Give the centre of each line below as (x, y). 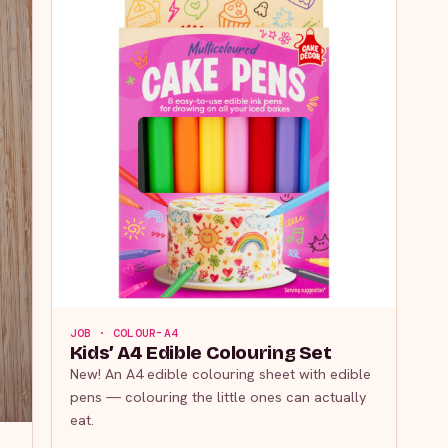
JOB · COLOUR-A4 (124, 334)
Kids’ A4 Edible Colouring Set (200, 353)
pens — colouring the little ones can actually (218, 397)
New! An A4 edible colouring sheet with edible (220, 374)
